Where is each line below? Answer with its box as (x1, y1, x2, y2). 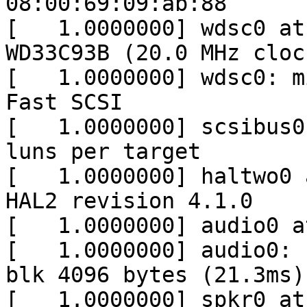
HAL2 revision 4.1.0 (5, 188, 253, 214)
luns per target (5, 139, 201, 164)
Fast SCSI (5, 90, 123, 115)
